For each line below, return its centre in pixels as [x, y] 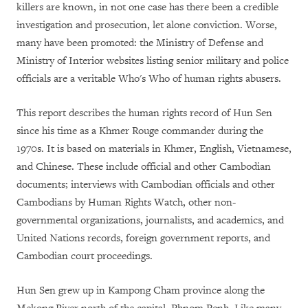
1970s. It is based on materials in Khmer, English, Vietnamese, [154, 149]
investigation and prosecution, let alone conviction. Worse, [147, 25]
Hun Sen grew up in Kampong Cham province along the [141, 291]
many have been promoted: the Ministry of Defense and [140, 43]
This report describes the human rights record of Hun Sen [144, 113]
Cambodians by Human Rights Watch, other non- [126, 203]
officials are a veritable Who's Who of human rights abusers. [149, 79]
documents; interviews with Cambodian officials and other [146, 185]
